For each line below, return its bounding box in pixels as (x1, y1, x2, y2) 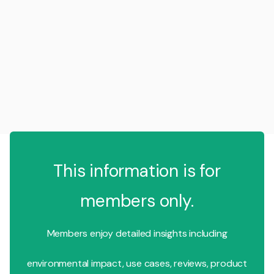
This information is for (53, 159, 221, 182)
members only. (80, 189, 194, 212)
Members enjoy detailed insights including (46, 226, 228, 240)
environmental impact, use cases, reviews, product (26, 256, 248, 270)
